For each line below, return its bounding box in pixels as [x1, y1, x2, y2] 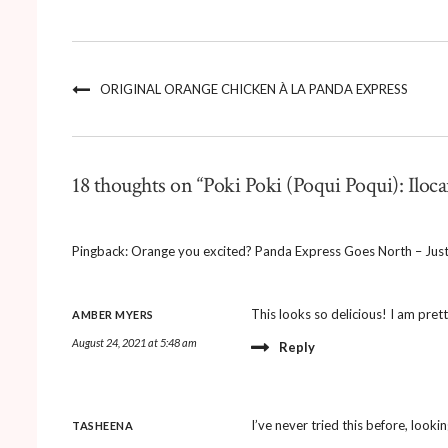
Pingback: [72, 242, 131, 259]
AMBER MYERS [72, 307, 154, 321]
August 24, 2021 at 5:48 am [72, 335, 197, 349]
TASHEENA [72, 418, 133, 432]
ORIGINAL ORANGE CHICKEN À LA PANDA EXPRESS [100, 80, 408, 97]
